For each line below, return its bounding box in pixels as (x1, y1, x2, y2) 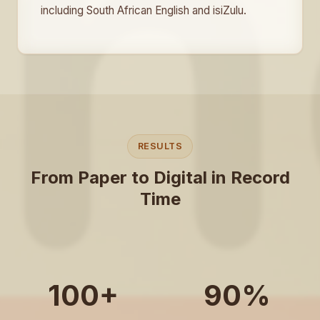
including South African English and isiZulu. (41, 4, 246, 17)
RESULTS (137, 141, 183, 151)
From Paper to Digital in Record (30, 167, 290, 188)
